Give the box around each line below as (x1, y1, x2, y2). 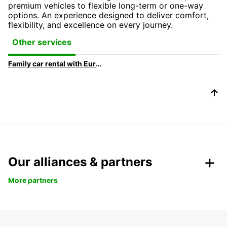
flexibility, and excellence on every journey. (8, 19, 173, 30)
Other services (12, 37, 71, 48)
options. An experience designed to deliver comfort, (8, 10, 209, 20)
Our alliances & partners (8, 154, 152, 169)
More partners (8, 175, 58, 184)
